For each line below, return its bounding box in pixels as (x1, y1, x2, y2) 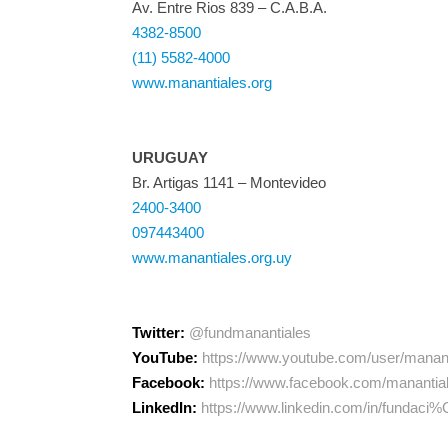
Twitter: (132, 324, 185, 341)
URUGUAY (132, 149, 208, 166)
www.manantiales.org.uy (132, 249, 292, 266)
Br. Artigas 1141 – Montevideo (132, 174, 326, 191)
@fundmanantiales (189, 324, 311, 341)
